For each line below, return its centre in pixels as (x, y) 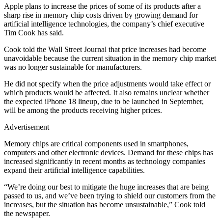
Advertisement (27, 127)
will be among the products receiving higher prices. (83, 110)
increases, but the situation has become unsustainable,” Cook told (105, 205)
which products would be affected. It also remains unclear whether (107, 93)
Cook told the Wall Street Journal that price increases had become (105, 50)
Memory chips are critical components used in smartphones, (96, 144)
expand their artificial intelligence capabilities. (74, 170)
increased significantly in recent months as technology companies (105, 162)
